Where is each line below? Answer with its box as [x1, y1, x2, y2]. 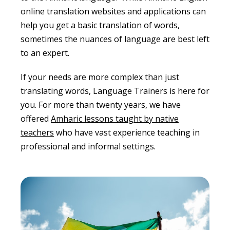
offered [21, 112, 51, 124]
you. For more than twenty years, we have [21, 99, 181, 110]
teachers [21, 126, 54, 138]
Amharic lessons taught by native [51, 112, 179, 124]
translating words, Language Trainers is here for [21, 85, 209, 97]
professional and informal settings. [21, 140, 156, 152]
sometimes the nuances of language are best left [21, 33, 209, 45]
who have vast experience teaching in [54, 126, 200, 138]
